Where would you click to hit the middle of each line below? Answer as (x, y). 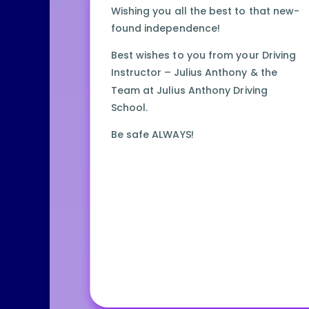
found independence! (166, 29)
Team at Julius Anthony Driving (189, 90)
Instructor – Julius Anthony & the (194, 73)
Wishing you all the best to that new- (205, 11)
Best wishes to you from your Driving (203, 56)
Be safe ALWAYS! (152, 135)
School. (129, 108)
